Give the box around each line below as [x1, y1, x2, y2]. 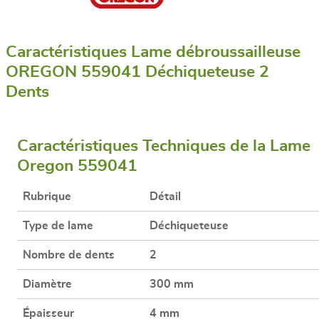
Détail [150, 190, 181, 202]
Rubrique [23, 190, 71, 202]
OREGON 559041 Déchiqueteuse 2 [6, 63, 269, 80]
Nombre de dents [23, 249, 115, 261]
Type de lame [23, 219, 93, 231]
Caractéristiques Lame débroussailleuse [6, 43, 300, 61]
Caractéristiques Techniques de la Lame [17, 137, 310, 155]
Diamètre [23, 278, 72, 290]
